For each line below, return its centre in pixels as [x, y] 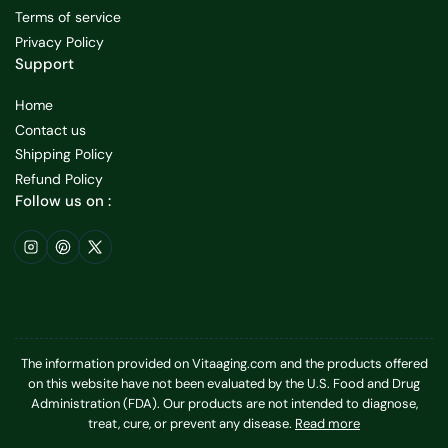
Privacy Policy [59, 41]
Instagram [61, 245]
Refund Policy [59, 178]
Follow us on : [63, 201]
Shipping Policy [64, 154]
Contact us [50, 129]
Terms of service [68, 17]
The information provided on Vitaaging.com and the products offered [224, 364]
